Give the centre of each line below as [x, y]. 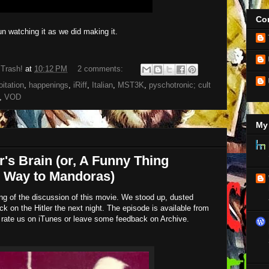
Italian [102, 85]
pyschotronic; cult [180, 85]
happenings [49, 85]
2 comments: [101, 69]
